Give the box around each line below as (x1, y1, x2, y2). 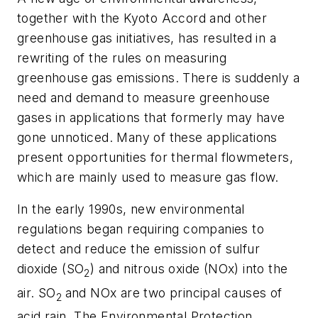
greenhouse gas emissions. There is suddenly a (17, 70, 300, 85)
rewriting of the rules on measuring (17, 50, 226, 65)
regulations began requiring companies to (17, 221, 264, 237)
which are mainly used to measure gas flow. (17, 169, 279, 185)
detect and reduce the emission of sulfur (17, 241, 260, 257)
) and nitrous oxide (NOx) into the (89, 261, 288, 277)
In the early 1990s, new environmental (17, 202, 245, 217)
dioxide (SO (17, 261, 84, 277)
